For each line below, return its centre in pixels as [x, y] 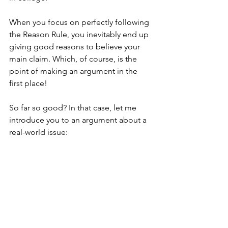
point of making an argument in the [74, 71]
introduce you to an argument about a [79, 120]
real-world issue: [38, 132]
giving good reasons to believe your [76, 46]
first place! [28, 83]
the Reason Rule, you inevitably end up [80, 34]
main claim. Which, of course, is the [74, 59]
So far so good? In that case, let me [74, 107]
